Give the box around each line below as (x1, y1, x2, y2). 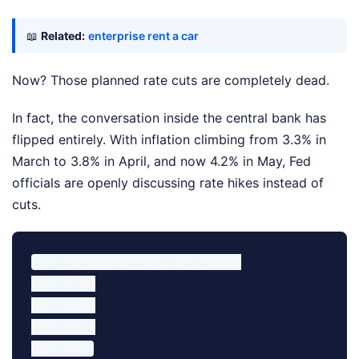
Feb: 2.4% (31, 277, 95, 291)
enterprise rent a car (88, 29, 199, 43)
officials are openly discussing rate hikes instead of (12, 175, 324, 192)
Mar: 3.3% (31, 299, 95, 313)
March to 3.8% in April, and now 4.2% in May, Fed (12, 153, 311, 170)
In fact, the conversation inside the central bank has (12, 110, 326, 127)
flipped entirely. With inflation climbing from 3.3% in (12, 131, 326, 148)
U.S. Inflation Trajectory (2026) (36, 256, 241, 269)
